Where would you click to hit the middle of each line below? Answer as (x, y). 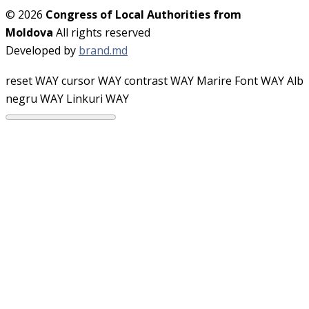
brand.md (103, 50)
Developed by (42, 50)
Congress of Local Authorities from (143, 14)
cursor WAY (91, 80)
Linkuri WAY (98, 98)
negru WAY (34, 98)
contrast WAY (159, 80)
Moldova (29, 32)
